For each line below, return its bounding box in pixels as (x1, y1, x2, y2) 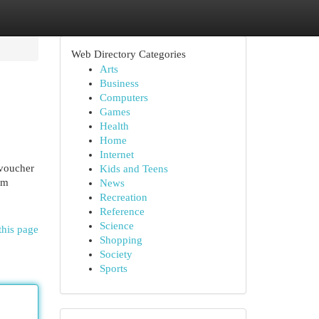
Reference (99, 206, 145, 217)
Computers (99, 92, 148, 103)
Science (99, 220, 134, 231)
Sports (99, 263, 127, 274)
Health (99, 120, 129, 132)
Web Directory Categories (70, 48, 186, 60)
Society (99, 249, 132, 260)
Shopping (99, 234, 142, 246)
